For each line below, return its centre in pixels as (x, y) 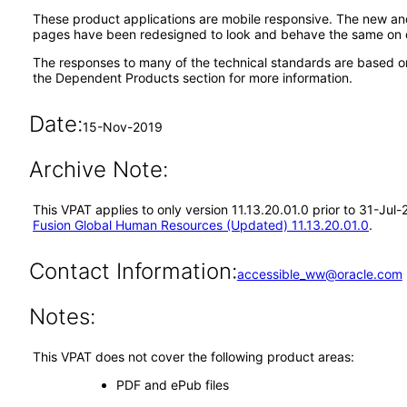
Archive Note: (98, 169)
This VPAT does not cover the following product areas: (194, 357)
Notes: (62, 317)
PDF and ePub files (172, 385)
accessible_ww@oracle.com (319, 274)
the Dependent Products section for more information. (193, 78)
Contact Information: (133, 271)
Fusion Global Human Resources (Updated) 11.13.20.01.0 (201, 225)
